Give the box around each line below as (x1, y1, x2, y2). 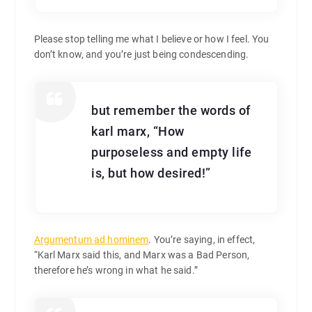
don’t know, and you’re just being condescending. (33, 49, 249, 61)
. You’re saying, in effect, (148, 234, 256, 246)
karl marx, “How (91, 125, 185, 139)
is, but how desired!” (91, 166, 211, 181)
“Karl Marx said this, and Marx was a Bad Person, (33, 249, 250, 261)
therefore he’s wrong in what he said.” (33, 265, 198, 276)
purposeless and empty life (91, 146, 252, 160)
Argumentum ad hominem (33, 234, 149, 246)
